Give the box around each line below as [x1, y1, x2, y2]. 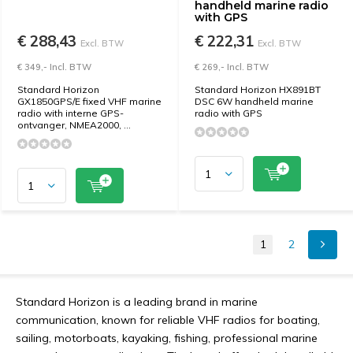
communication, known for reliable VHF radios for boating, [16, 313, 320, 327]
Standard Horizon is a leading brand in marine [16, 295, 258, 309]
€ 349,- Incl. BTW [17, 61, 91, 72]
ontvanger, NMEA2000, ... [17, 119, 131, 131]
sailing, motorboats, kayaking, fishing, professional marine [16, 331, 318, 345]
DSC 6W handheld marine [195, 95, 314, 107]
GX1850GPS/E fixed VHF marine [17, 95, 162, 107]
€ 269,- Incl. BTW [195, 61, 269, 72]
